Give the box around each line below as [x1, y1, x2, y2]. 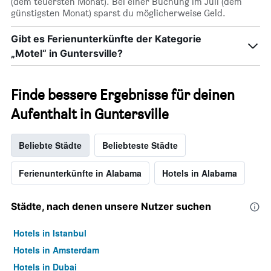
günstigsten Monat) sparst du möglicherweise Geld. [11, 7, 226, 19]
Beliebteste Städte [102, 139, 178, 152]
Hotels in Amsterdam [13, 244, 99, 256]
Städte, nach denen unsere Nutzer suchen [11, 200, 211, 213]
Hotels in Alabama [162, 167, 237, 180]
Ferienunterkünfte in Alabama [19, 167, 142, 180]
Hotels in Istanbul [13, 227, 87, 240]
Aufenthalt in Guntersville [11, 105, 169, 123]
